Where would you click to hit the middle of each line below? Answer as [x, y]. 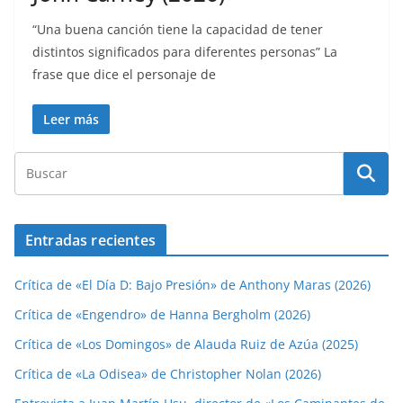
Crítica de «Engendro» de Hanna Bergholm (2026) [162, 314]
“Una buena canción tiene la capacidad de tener [178, 29]
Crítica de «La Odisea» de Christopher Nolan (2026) [168, 373]
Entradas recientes [90, 240]
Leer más [71, 119]
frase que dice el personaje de [124, 74]
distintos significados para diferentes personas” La [185, 51]
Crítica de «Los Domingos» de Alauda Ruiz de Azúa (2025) [186, 344]
